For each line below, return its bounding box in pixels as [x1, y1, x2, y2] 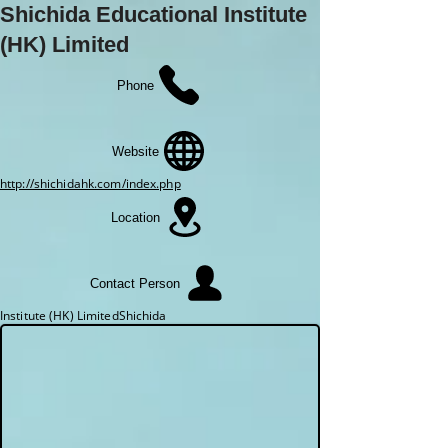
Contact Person [90, 275, 180, 291]
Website [111, 143, 159, 159]
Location [110, 209, 160, 225]
